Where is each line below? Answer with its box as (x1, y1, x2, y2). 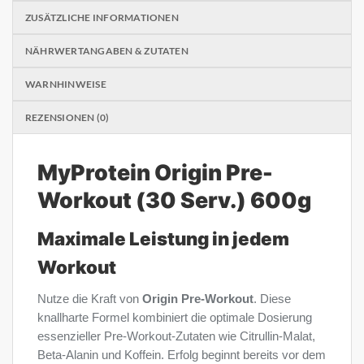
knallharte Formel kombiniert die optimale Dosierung (37, 311, 312, 325)
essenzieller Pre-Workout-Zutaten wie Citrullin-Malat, (37, 330, 315, 344)
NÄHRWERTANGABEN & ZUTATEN (25, 44, 188, 57)
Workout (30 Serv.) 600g (37, 186, 311, 213)
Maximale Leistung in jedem (37, 227, 289, 249)
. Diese (253, 292, 291, 306)
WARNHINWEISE (25, 77, 106, 90)
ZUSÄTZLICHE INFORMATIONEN (25, 11, 179, 24)
